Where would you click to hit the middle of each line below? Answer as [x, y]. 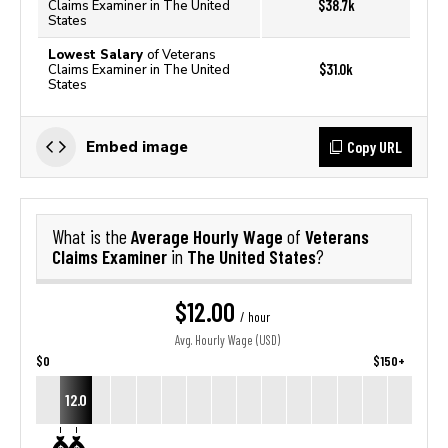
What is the [91, 237]
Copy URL [374, 146]
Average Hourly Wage [209, 236]
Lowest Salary [97, 54]
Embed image [137, 146]
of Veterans [181, 54]
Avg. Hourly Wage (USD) [227, 340]
